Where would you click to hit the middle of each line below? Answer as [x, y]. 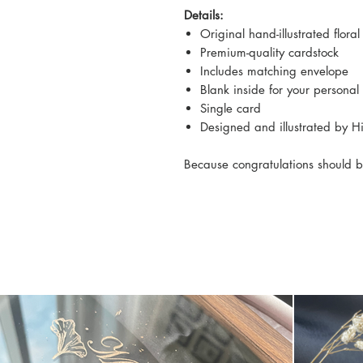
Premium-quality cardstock [269, 52]
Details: [204, 15]
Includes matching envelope [274, 71]
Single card [231, 108]
